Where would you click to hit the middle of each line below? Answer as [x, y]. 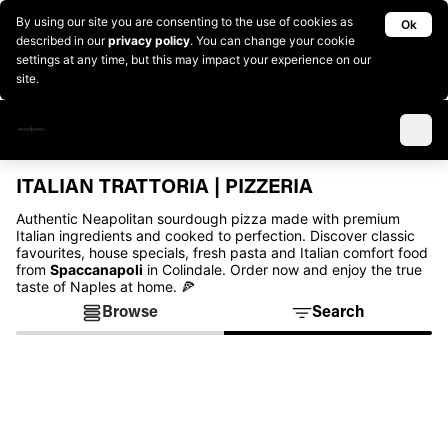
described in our [62, 40]
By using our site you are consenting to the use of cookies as [184, 21]
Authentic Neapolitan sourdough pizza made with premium [208, 218]
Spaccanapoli [96, 269]
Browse [130, 313]
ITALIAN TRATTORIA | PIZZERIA [164, 188]
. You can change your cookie [272, 40]
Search [338, 313]
